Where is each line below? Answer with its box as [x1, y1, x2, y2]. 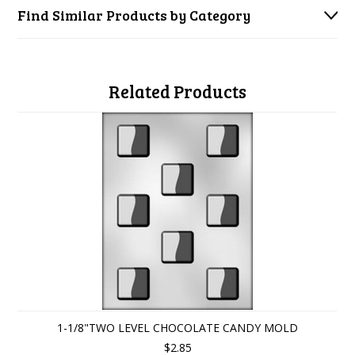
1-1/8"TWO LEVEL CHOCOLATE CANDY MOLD [57, 320, 298, 335]
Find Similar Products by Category [17, 6, 251, 25]
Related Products [109, 79, 246, 103]
